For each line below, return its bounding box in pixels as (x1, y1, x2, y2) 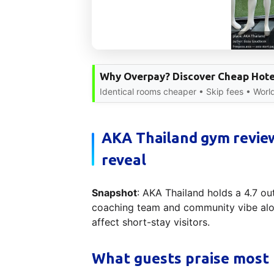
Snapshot (91, 186, 137, 199)
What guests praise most (91, 250, 269, 267)
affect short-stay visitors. (91, 215, 210, 228)
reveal (101, 151, 146, 168)
